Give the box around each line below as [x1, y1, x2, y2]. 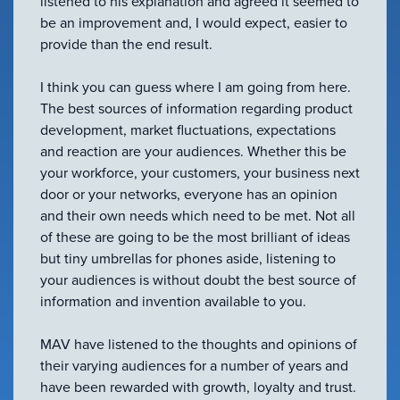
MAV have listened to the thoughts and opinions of [40, 334, 357, 354]
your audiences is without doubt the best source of [40, 270, 356, 289]
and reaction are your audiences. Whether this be [40, 141, 346, 161]
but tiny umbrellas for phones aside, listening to [40, 248, 336, 268]
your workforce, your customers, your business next [40, 162, 360, 182]
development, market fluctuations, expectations [40, 120, 336, 139]
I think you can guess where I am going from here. [40, 77, 351, 96]
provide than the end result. [40, 34, 212, 54]
